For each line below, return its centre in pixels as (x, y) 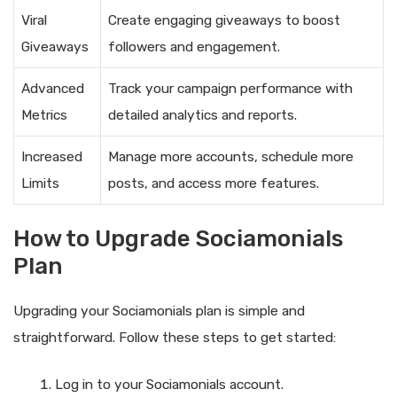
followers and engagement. (194, 47)
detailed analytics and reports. (202, 115)
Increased (52, 156)
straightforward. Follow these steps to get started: (175, 338)
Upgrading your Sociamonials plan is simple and (159, 311)
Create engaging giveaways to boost (224, 20)
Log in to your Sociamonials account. (169, 385)
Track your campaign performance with (230, 88)
